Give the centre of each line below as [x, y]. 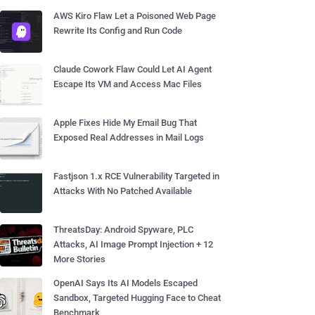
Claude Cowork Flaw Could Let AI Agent [133, 69]
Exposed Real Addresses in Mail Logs [129, 137]
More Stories [79, 259]
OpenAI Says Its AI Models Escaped [126, 283]
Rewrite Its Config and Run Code [118, 31]
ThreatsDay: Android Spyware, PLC [123, 230]
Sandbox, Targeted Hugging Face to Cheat [137, 298]
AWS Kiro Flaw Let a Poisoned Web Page [135, 16]
